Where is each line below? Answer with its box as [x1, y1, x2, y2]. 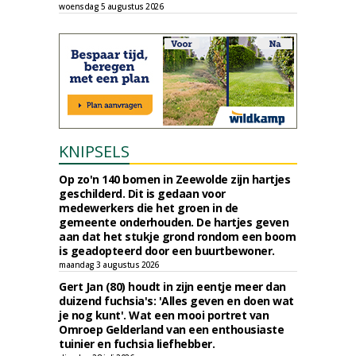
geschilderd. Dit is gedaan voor [59, 186, 226, 201]
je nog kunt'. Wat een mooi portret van [59, 308, 269, 323]
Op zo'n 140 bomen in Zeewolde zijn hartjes [59, 172, 290, 187]
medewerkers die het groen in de [59, 200, 238, 215]
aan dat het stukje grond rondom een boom [59, 229, 296, 244]
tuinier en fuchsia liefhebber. [59, 336, 215, 351]
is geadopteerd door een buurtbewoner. [59, 243, 275, 258]
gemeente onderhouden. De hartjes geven [59, 215, 288, 230]
